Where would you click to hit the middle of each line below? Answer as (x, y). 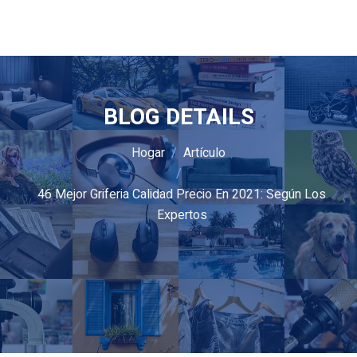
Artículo (204, 153)
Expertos (182, 215)
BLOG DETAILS (178, 118)
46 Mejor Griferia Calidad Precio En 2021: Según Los (182, 194)
